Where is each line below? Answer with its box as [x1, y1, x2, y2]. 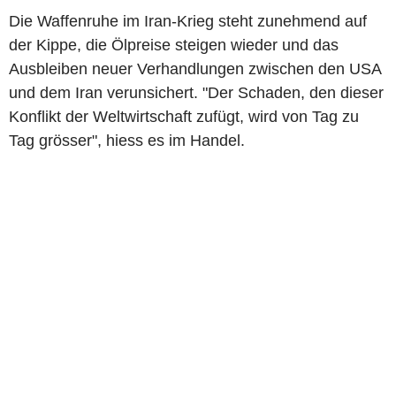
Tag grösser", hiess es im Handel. [9, 131, 245, 149]
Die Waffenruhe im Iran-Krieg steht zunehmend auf [9, 11, 367, 30]
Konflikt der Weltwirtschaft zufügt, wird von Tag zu [9, 107, 359, 126]
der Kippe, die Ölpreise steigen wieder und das [9, 35, 339, 54]
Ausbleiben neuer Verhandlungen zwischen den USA [9, 59, 381, 78]
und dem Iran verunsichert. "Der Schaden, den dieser [9, 83, 384, 102]
